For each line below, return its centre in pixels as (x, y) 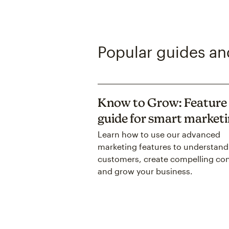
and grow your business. (145, 171)
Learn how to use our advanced (159, 134)
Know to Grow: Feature (162, 103)
